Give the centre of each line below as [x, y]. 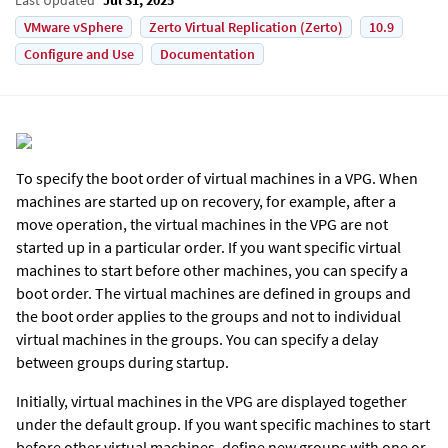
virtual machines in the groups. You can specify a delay [197, 338]
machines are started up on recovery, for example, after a [206, 200]
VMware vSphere [73, 26]
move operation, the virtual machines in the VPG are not [202, 223]
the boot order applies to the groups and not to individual [208, 315]
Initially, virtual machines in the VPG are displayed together [211, 400]
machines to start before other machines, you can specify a [212, 269]
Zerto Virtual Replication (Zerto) [246, 26]
